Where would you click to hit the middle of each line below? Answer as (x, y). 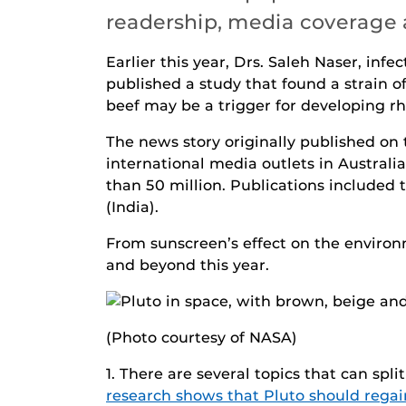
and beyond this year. (188, 265)
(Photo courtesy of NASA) (202, 338)
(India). (132, 207)
